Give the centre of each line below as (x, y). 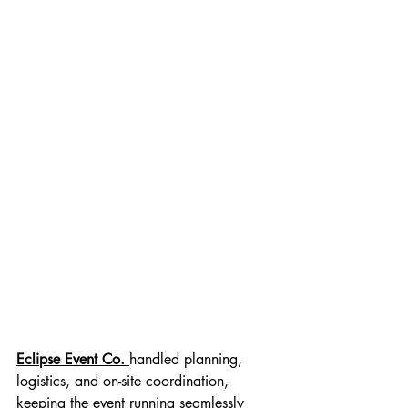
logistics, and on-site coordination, (125, 381)
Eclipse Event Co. (71, 359)
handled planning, (188, 359)
